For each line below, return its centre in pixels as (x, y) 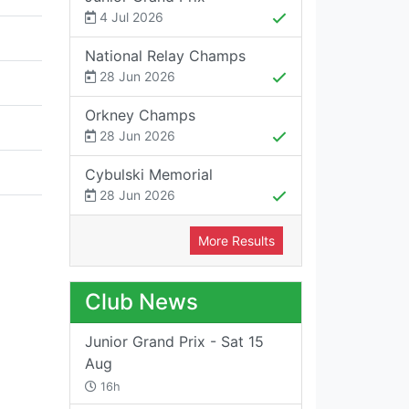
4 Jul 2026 (130, 17)
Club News (142, 302)
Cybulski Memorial (149, 174)
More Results (236, 241)
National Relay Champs (165, 56)
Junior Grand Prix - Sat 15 (174, 341)
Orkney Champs (140, 115)
